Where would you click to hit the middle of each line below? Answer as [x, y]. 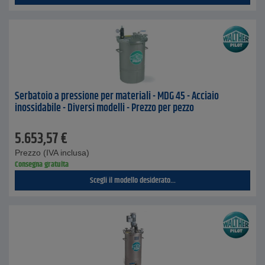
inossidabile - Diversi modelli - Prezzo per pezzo [104, 108]
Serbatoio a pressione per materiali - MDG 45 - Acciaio [117, 96]
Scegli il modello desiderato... [132, 180]
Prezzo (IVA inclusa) [52, 153]
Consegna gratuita [42, 164]
